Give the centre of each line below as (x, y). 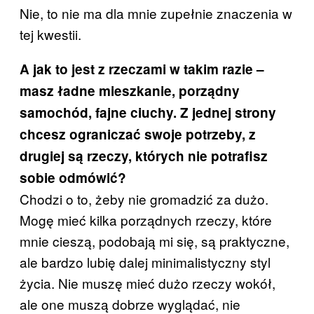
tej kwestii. (50, 34)
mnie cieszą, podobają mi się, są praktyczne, (155, 241)
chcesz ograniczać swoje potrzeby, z (138, 135)
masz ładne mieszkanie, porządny (130, 91)
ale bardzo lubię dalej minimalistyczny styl (145, 262)
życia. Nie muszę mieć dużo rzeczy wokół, (148, 283)
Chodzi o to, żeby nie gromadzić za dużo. (144, 199)
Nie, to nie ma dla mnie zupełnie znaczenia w (156, 13)
